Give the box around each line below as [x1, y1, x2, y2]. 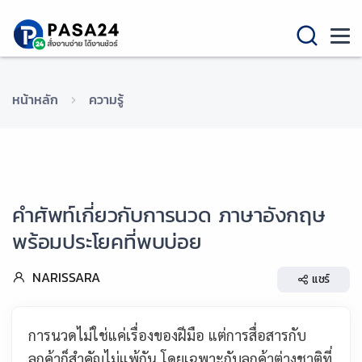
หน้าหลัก [12, 90, 58, 109]
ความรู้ [89, 90, 124, 109]
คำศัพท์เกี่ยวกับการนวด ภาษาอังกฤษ [12, 199, 326, 230]
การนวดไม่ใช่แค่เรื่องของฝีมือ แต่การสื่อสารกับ [28, 326, 306, 344]
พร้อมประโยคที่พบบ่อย [12, 225, 202, 257]
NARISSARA [32, 267, 100, 287]
